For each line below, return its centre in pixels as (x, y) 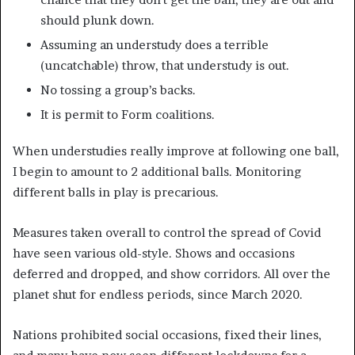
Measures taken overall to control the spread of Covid (167, 232)
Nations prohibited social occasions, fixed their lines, (167, 334)
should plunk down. (97, 20)
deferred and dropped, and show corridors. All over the (172, 273)
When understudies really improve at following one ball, (176, 151)
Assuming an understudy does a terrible (155, 44)
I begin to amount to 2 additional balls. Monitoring (157, 171)
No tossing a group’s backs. (118, 90)
